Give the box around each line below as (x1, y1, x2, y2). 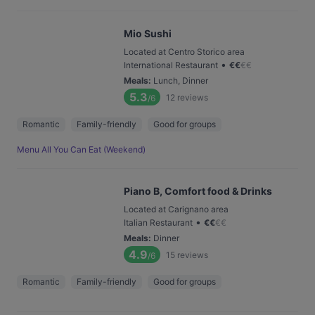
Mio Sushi (124, 27, 172, 39)
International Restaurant (124, 60, 218, 70)
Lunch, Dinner (153, 75, 208, 86)
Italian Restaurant (124, 217, 193, 228)
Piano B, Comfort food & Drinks (124, 185, 272, 197)
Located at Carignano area (124, 204, 229, 214)
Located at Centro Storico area (124, 46, 245, 57)
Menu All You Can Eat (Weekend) (17, 144, 146, 155)
